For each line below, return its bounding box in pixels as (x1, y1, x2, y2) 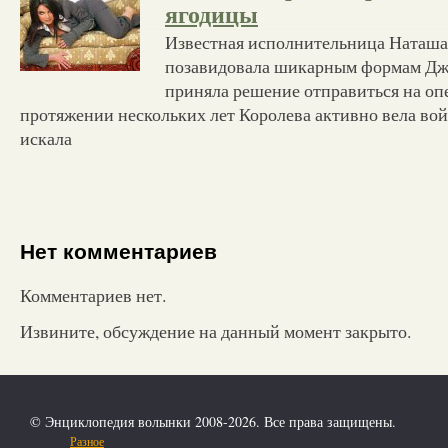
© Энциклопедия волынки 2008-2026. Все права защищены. (30, 411, 396, 431)
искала (20, 125, 72, 150)
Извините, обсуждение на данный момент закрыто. (20, 318, 411, 343)
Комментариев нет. (20, 282, 166, 307)
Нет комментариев (20, 240, 217, 264)
